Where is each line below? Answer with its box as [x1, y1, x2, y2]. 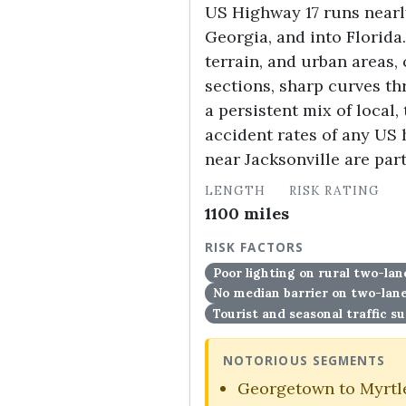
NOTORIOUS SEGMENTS [223, 353, 386, 370]
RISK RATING [289, 182, 380, 198]
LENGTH [205, 182, 266, 198]
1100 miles [205, 203, 289, 224]
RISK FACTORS [205, 239, 304, 256]
